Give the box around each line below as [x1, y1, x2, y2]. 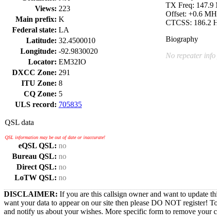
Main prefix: [15, 15, 57, 23]
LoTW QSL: [15, 173, 57, 182]
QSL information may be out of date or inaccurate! [5, 135, 105, 140]
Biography [166, 35, 198, 43]
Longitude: [20, 47, 57, 55]
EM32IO [59, 58, 86, 66]
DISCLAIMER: [4, 190, 58, 198]
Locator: [28, 58, 57, 66]
